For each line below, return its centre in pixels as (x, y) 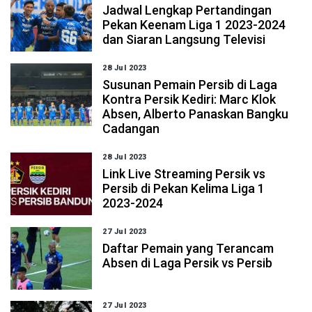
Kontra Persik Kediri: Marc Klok (189, 99)
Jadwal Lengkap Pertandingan (187, 10)
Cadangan (131, 128)
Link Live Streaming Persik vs (184, 174)
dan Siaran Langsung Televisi (184, 39)
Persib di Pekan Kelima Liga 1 (184, 188)
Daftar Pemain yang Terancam (188, 248)
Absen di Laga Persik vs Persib (188, 263)
